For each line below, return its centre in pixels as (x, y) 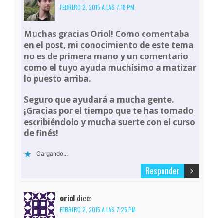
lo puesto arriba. (58, 79)
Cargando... (52, 154)
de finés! (41, 133)
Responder (162, 171)
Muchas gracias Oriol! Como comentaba (107, 34)
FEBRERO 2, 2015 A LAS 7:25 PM (98, 210)
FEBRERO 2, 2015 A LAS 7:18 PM (97, 7)
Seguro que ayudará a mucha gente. (99, 100)
